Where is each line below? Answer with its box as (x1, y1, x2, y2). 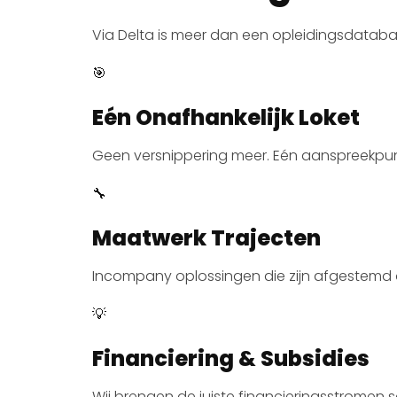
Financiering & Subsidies (92, 343, 370, 373)
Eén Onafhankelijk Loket (92, 102, 360, 132)
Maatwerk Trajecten (92, 222, 321, 253)
